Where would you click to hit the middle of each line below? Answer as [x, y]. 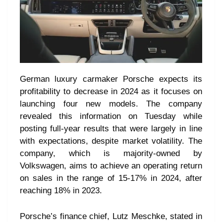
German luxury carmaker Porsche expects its [111, 79]
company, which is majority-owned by [111, 154]
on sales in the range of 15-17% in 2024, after [111, 178]
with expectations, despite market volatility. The [111, 141]
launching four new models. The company [111, 104]
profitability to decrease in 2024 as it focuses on [111, 92]
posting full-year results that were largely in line [111, 129]
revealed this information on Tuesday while [111, 116]
